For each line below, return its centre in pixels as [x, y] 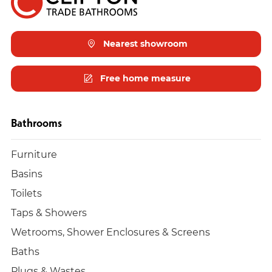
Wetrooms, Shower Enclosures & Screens [110, 231]
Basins [27, 173]
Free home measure [144, 78]
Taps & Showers [49, 212]
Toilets [26, 192]
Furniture [34, 154]
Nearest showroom [144, 43]
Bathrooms [36, 123]
